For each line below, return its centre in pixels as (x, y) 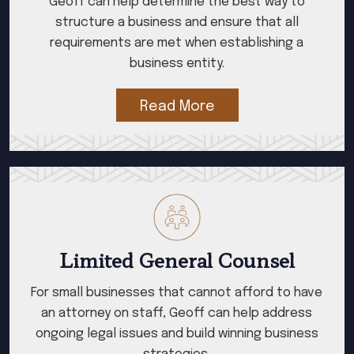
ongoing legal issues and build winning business (177, 334)
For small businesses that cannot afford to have (177, 293)
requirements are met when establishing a (177, 43)
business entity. (177, 64)
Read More (177, 107)
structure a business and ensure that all (177, 23)
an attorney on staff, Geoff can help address (177, 313)
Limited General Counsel (177, 260)
